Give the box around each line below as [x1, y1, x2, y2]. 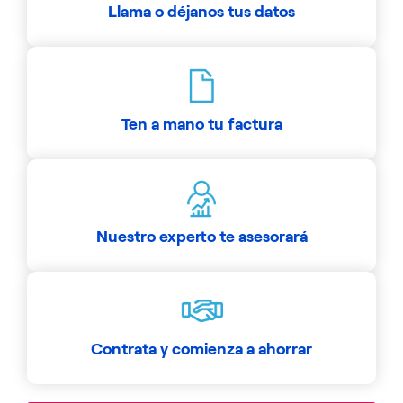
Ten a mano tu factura [121, 113, 282, 134]
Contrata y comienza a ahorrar [91, 338, 312, 359]
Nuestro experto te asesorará [95, 226, 308, 246]
